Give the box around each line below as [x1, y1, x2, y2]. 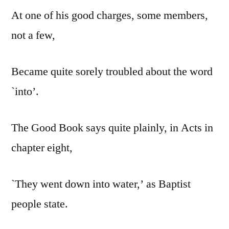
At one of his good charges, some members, [11, 8, 208, 23]
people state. [11, 197, 68, 212]
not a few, [11, 28, 55, 43]
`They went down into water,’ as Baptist [11, 177, 191, 192]
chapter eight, [11, 141, 73, 155]
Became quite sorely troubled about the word [11, 64, 213, 79]
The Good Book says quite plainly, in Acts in [11, 121, 213, 135]
